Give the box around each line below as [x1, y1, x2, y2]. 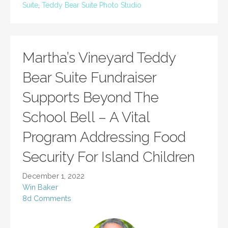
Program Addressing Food [22, 128, 186, 146]
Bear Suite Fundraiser [22, 69, 156, 86]
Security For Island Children [22, 148, 195, 165]
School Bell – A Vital [22, 108, 150, 126]
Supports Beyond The [22, 89, 159, 106]
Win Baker [22, 182, 58, 191]
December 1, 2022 [22, 171, 84, 180]
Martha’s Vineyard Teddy [22, 49, 176, 66]
